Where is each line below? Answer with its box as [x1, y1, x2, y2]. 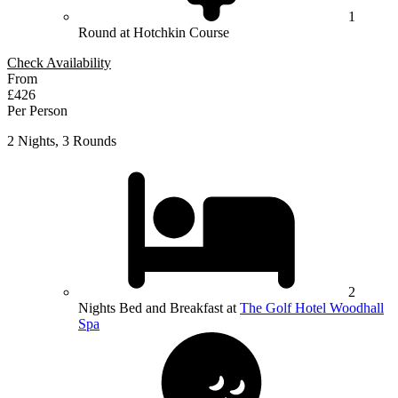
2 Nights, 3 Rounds [7, 133, 116, 149]
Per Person [7, 103, 68, 119]
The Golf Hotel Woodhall [240, 300, 384, 316]
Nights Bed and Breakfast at [78, 300, 240, 316]
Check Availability [7, 55, 111, 71]
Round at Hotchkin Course [78, 25, 229, 41]
